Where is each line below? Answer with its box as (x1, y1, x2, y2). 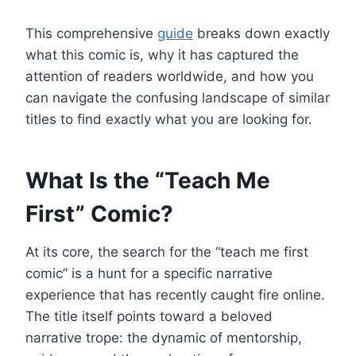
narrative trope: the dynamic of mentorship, (25, 329, 302, 346)
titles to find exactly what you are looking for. (25, 110, 312, 127)
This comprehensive (25, 25, 157, 41)
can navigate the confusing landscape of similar (25, 89, 330, 106)
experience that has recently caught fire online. (25, 286, 325, 303)
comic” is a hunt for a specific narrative (25, 265, 273, 281)
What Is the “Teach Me (25, 166, 270, 194)
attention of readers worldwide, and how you (25, 68, 314, 84)
